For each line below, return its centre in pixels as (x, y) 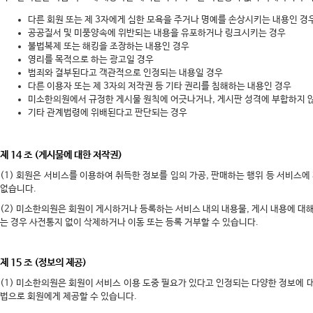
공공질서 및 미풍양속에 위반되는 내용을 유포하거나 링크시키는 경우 (157, 33)
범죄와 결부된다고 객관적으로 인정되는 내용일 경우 (125, 73)
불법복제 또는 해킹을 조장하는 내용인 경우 (109, 46)
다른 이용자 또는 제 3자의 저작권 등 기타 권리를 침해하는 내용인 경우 (160, 86)
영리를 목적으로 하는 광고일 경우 (91, 60)
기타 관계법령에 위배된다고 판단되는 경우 (108, 113)
